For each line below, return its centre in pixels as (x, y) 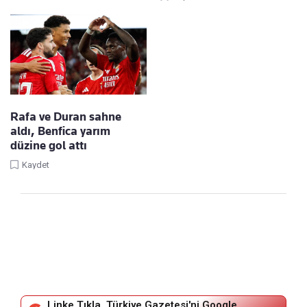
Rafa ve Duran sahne (66, 116)
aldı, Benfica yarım (60, 131)
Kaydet (36, 164)
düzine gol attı (49, 145)
